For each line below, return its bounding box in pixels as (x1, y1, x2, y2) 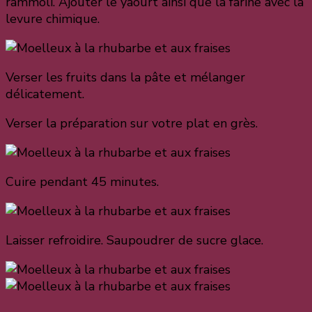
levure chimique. (6, 10, 100, 27)
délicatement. (6, 85, 84, 102)
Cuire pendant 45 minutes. (6, 173, 159, 190)
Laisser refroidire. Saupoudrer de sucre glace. (6, 231, 263, 249)
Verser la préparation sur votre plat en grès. (6, 114, 258, 132)
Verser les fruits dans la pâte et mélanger (6, 68, 245, 86)
